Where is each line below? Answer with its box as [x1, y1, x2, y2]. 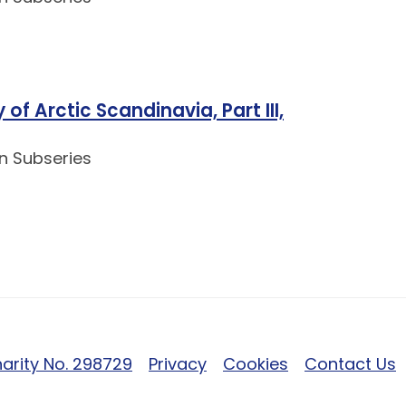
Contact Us [304, 353, 396, 376]
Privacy [149, 353, 207, 376]
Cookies [223, 353, 288, 376]
